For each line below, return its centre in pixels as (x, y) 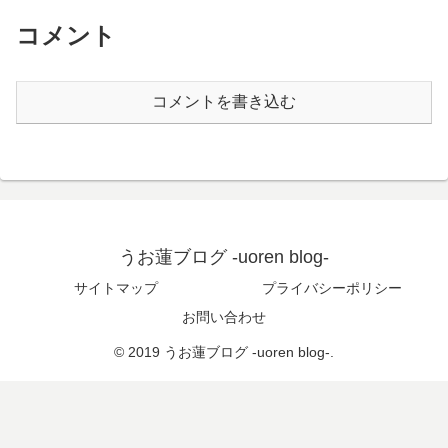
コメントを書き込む (224, 101)
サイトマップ (116, 287)
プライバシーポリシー (332, 287)
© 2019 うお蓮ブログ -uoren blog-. (224, 351)
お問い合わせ (224, 316)
